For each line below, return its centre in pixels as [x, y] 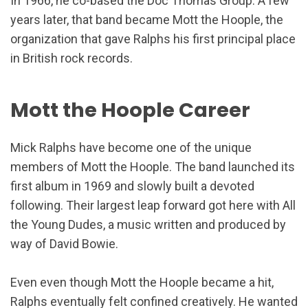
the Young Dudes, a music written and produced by [148, 224]
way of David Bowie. [64, 243]
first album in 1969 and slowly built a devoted [132, 186]
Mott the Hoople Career [130, 110]
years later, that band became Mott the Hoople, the [147, 19]
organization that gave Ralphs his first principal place [153, 38]
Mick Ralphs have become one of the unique [131, 147]
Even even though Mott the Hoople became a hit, [142, 282]
